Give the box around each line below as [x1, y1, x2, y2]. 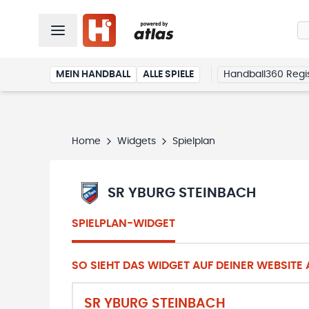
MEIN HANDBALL [56, 70, 130, 79]
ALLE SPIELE [143, 70, 194, 79]
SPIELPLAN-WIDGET [72, 218, 175, 229]
